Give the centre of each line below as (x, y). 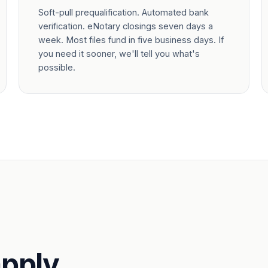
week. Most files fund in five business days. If (131, 40)
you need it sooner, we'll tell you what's (119, 54)
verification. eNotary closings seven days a (125, 26)
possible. (57, 67)
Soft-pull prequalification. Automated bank (123, 12)
